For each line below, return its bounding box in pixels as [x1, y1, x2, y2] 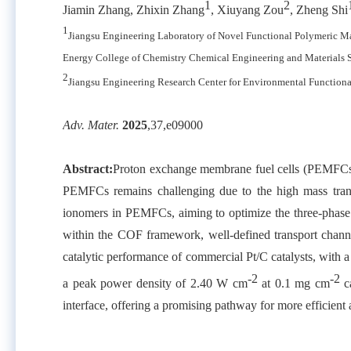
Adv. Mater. [63, 118, 122, 132]
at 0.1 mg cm [257, 277, 330, 291]
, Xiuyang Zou [211, 3, 284, 17]
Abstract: [63, 161, 113, 175]
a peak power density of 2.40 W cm [63, 277, 248, 291]
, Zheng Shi [290, 3, 348, 17]
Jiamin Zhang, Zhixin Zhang [63, 3, 204, 17]
